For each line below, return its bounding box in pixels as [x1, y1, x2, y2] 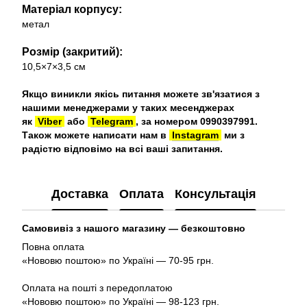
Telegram [90, 116, 133, 127]
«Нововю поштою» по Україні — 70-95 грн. [22, 255, 214, 266]
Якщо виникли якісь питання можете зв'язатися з [22, 88, 260, 99]
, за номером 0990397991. [136, 116, 258, 127]
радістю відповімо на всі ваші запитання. [22, 143, 223, 154]
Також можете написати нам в [22, 130, 169, 140]
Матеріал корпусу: [22, 3, 122, 15]
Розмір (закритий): [22, 46, 123, 58]
